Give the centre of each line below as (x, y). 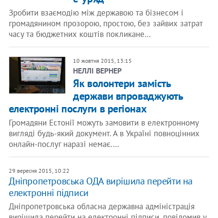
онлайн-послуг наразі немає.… (64, 144)
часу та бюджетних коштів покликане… (80, 34)
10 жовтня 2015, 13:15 (103, 61)
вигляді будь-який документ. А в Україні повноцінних (104, 133)
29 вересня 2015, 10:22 (39, 171)
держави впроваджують (128, 96)
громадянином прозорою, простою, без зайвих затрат (105, 23)
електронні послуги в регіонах (78, 109)
